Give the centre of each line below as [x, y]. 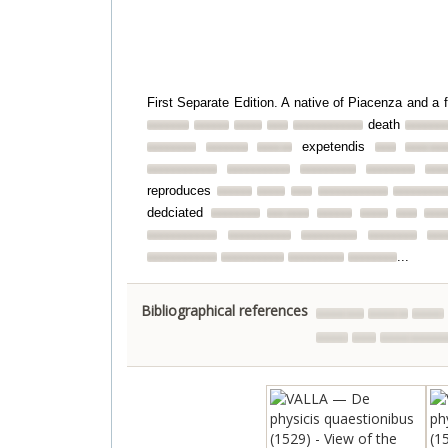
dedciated [179, 212]
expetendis [333, 146]
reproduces [182, 190]
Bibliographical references [224, 310]
